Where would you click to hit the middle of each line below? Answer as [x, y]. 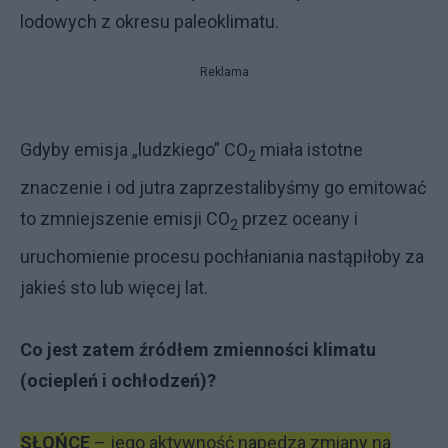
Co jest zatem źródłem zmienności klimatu [198, 349]
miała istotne [309, 150]
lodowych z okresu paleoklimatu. [149, 22]
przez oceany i [298, 218]
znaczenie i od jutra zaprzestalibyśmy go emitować [223, 187]
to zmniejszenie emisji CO [125, 218]
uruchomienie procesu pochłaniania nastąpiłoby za [222, 256]
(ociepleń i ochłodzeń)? [118, 380]
